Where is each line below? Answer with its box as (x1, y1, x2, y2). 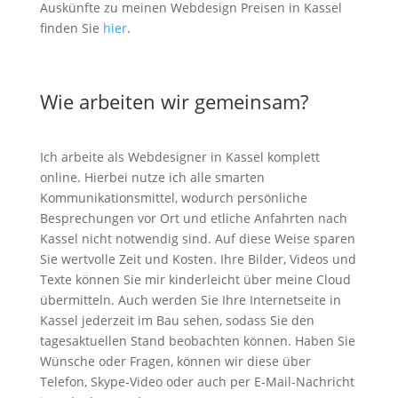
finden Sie (39, 20, 103, 36)
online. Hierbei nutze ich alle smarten (39, 169, 265, 186)
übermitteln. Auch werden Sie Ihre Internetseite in (39, 291, 341, 308)
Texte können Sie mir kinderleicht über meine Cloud (39, 271, 351, 288)
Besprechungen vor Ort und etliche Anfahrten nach (39, 210, 347, 227)
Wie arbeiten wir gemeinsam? (39, 88, 308, 115)
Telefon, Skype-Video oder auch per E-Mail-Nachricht (39, 373, 354, 390)
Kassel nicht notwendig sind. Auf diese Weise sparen (39, 230, 355, 247)
